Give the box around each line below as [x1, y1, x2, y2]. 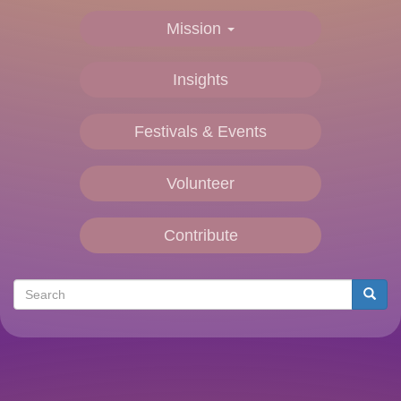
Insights [173, 71, 228, 90]
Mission [166, 19, 226, 38]
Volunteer [166, 175, 235, 193]
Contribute [163, 226, 238, 245]
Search [13, 280, 55, 295]
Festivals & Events [134, 123, 267, 141]
